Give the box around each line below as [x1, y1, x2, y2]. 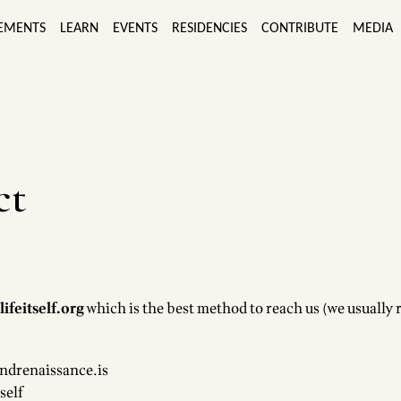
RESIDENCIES [172, 21, 247, 36]
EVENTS [113, 21, 158, 36]
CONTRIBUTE [261, 21, 338, 36]
